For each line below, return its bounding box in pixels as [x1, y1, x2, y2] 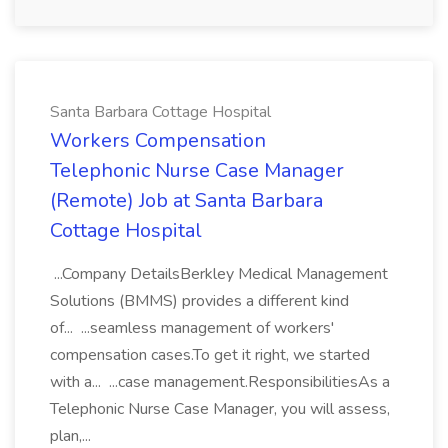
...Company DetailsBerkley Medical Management [50, 263, 388, 285]
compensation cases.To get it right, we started [50, 344, 370, 366]
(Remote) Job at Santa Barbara [50, 187, 323, 214]
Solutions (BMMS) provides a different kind [50, 290, 349, 312]
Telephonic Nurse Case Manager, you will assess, [50, 398, 390, 420]
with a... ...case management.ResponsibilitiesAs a [50, 371, 390, 393]
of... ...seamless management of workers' [50, 317, 334, 339]
